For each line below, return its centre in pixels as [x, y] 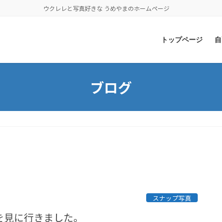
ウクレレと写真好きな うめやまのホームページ [106, 8]
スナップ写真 [172, 198]
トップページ [182, 40]
